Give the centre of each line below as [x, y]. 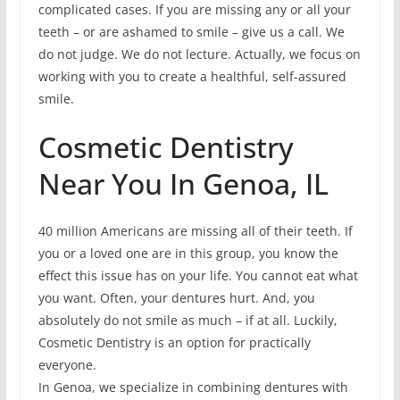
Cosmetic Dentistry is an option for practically [174, 343]
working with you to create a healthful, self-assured [192, 77]
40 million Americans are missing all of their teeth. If [195, 231]
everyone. [67, 365]
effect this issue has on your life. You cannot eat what [198, 276]
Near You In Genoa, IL [183, 184]
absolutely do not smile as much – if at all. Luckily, [187, 321]
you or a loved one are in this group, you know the [188, 254]
